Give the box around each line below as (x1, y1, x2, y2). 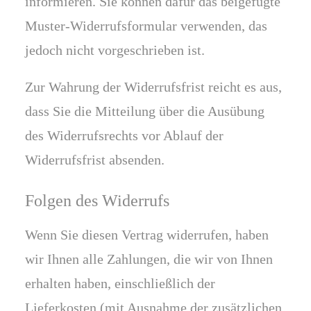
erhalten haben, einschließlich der (25, 276, 215, 291)
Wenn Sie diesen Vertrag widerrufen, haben (25, 227, 269, 242)
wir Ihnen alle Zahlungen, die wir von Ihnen (25, 251, 273, 267)
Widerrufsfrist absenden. (25, 152, 165, 167)
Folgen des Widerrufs (25, 192, 169, 210)
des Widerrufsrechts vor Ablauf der (25, 128, 224, 143)
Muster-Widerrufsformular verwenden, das (25, 18, 267, 33)
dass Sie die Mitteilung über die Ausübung (25, 103, 264, 119)
